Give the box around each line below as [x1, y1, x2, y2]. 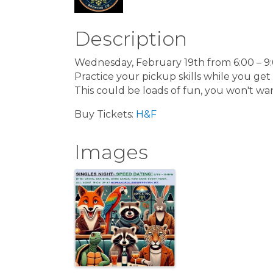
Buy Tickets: [74, 108, 136, 120]
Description [74, 26, 187, 51]
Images [74, 140, 148, 164]
